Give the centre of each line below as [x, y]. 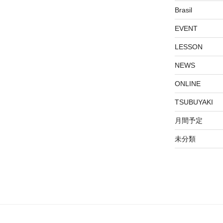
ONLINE [187, 83]
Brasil [183, 10]
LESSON [188, 47]
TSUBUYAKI [194, 102]
